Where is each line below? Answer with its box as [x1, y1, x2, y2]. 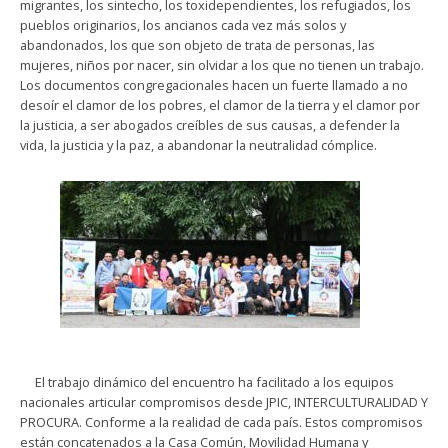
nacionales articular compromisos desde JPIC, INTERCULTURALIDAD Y [20, 392, 428, 411]
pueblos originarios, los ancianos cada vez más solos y [20, 15, 346, 34]
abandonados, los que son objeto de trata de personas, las [20, 35, 375, 54]
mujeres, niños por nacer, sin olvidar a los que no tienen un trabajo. [20, 55, 424, 74]
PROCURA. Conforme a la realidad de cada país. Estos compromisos [20, 412, 423, 431]
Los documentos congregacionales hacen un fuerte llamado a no [20, 75, 408, 94]
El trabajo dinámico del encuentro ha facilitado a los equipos [20, 372, 394, 391]
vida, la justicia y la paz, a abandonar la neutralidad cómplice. [20, 135, 377, 154]
